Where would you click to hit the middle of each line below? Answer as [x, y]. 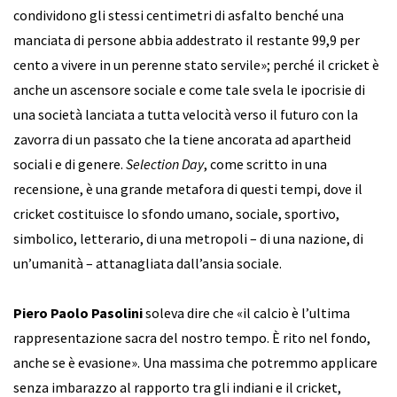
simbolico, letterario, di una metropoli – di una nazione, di [188, 238]
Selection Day [165, 164]
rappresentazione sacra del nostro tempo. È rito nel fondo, [192, 338]
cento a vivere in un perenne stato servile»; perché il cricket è [196, 65]
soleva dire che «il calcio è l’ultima [246, 313]
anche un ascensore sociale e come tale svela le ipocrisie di [189, 90]
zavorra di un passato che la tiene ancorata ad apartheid [182, 139]
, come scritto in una [265, 164]
